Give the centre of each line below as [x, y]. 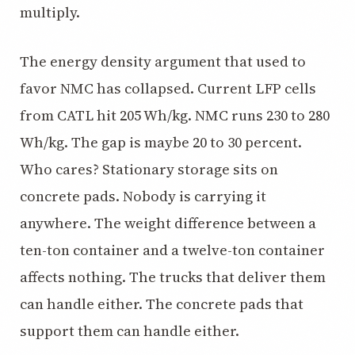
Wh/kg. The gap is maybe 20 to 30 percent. [161, 142]
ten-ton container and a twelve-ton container [172, 250]
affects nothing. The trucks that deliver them [173, 277]
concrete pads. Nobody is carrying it [143, 196]
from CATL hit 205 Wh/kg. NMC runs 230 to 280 [175, 115]
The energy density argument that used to [163, 61]
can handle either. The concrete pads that [162, 304]
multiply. [50, 12]
